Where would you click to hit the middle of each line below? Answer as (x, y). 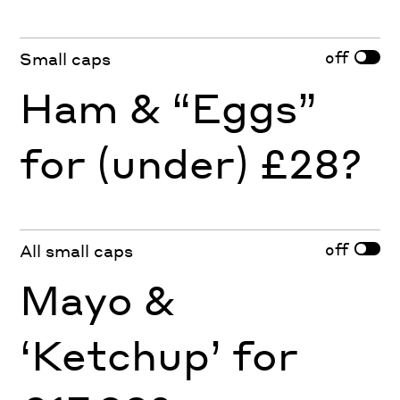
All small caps (77, 250)
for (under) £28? (191, 162)
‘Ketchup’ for (159, 354)
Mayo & (98, 299)
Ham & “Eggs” (169, 107)
